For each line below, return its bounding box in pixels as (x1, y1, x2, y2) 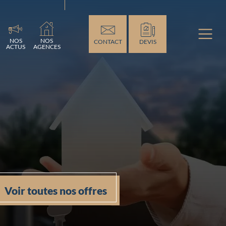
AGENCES (33, 42, 61, 50)
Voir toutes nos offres (4, 184, 107, 197)
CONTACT (93, 38, 122, 45)
